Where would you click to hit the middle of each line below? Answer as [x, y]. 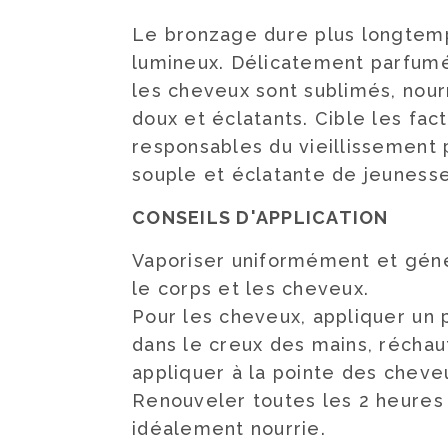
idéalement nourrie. [229, 428]
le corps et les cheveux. [251, 288]
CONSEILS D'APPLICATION [260, 217]
